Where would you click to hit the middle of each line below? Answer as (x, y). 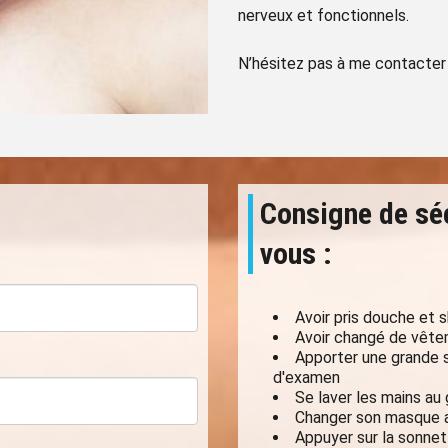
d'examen (306, 377)
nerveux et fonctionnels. (323, 15)
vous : (296, 253)
